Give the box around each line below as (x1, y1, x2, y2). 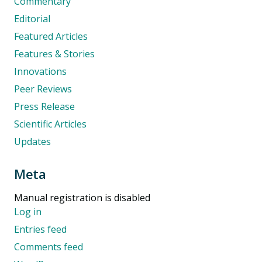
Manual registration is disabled (14, 191, 150, 205)
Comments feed (14, 240, 83, 254)
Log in (14, 205, 42, 219)
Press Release (14, 100, 75, 113)
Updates (14, 135, 51, 149)
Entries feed (14, 223, 67, 236)
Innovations (14, 65, 67, 78)
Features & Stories (14, 47, 95, 61)
